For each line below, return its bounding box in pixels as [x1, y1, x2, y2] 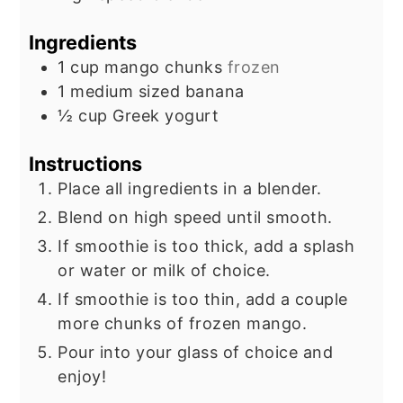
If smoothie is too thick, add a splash [58, 236, 355, 255]
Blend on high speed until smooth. [58, 207, 333, 227]
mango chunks [104, 58, 223, 77]
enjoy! [58, 366, 107, 386]
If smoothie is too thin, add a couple [58, 289, 348, 309]
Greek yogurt [112, 106, 219, 126]
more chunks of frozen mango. [58, 313, 308, 333]
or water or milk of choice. [58, 260, 271, 280]
